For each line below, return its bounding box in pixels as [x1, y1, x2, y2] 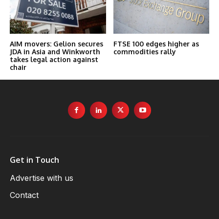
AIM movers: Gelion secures [10, 40, 103, 48]
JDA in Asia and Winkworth [10, 47, 100, 56]
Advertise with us [10, 173, 73, 183]
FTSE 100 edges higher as [113, 40, 199, 48]
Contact [10, 190, 39, 200]
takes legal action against [10, 55, 98, 64]
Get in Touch [10, 154, 59, 165]
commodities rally [113, 47, 176, 56]
